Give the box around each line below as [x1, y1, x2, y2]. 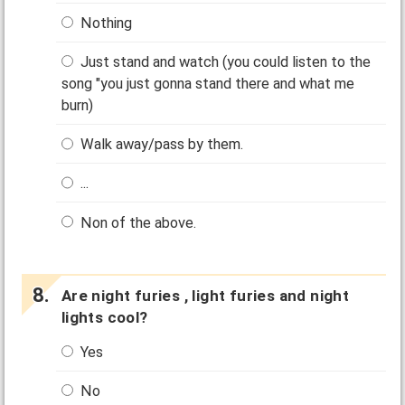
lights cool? [61, 307, 148, 326]
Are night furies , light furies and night [61, 286, 350, 305]
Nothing [77, 14, 133, 32]
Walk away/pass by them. [77, 136, 244, 154]
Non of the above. [77, 213, 197, 231]
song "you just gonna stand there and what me [61, 75, 355, 92]
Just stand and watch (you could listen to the [77, 52, 372, 71]
